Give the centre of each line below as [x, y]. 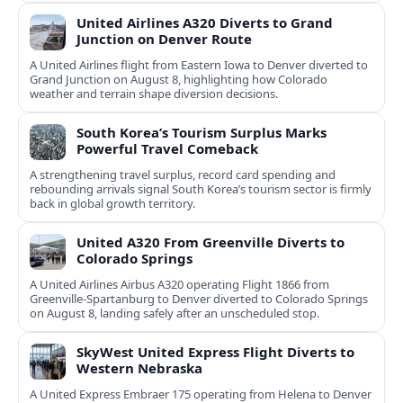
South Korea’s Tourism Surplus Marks [201, 133]
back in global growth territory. [112, 204]
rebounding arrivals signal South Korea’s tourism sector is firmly [201, 189]
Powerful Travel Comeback [167, 149]
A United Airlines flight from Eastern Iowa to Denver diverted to [199, 65]
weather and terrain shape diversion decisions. [154, 94]
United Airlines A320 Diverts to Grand [205, 23]
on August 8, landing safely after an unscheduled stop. [175, 313]
